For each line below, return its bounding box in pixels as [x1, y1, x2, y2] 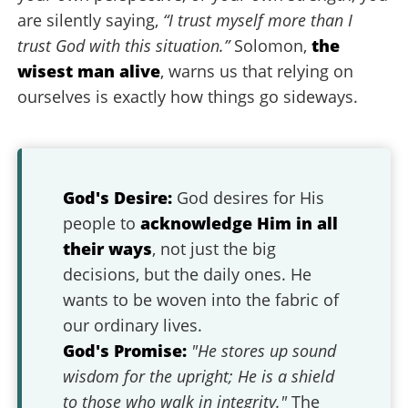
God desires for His [172, 187, 325, 209]
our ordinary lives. [63, 314, 203, 336]
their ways [63, 238, 153, 260]
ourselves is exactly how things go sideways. [17, 86, 359, 107]
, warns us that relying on [160, 60, 354, 82]
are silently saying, [17, 9, 164, 31]
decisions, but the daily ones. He [63, 263, 312, 285]
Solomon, [229, 35, 312, 56]
